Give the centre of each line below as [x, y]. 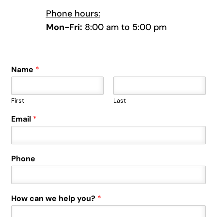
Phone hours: [73, 14]
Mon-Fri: [64, 27]
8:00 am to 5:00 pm [124, 27]
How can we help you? [54, 199]
